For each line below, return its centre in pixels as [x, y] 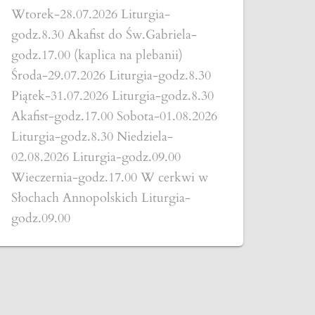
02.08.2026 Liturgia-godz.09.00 [96, 157]
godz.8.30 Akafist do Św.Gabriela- [104, 35]
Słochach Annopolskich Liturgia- [101, 198]
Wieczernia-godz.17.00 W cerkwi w [110, 178]
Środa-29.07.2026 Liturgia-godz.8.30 [111, 76]
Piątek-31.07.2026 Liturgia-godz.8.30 [112, 96]
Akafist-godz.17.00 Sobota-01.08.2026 [114, 116]
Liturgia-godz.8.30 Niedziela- [92, 137]
